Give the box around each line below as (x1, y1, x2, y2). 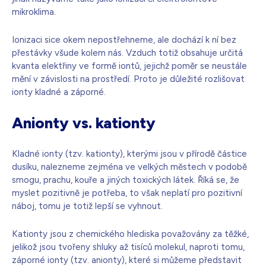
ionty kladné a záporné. (12, 87, 106, 98)
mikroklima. (12, 7, 56, 18)
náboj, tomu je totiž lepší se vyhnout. (12, 201, 163, 212)
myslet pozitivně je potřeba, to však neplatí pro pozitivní (12, 188, 242, 199)
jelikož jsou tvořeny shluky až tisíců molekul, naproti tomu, (12, 242, 245, 253)
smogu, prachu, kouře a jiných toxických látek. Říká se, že (12, 175, 239, 186)
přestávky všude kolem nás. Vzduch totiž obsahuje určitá (12, 47, 243, 59)
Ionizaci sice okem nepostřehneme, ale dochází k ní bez (12, 34, 236, 46)
